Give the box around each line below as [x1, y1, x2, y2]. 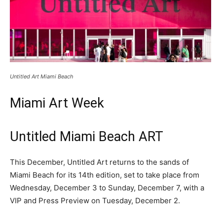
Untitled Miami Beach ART [10, 128, 163, 145]
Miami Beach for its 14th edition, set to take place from [10, 170, 199, 180]
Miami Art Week [10, 95, 104, 111]
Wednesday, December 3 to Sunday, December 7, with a [10, 183, 204, 192]
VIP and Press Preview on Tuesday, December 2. [10, 195, 180, 205]
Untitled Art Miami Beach [10, 73, 74, 80]
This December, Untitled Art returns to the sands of [10, 157, 189, 167]
